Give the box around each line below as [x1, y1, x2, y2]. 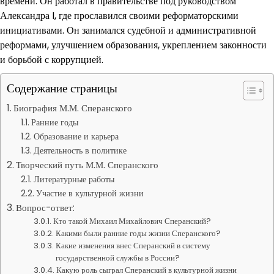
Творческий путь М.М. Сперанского [16, 158, 159, 171]
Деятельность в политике [33, 144, 127, 157]
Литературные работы [33, 173, 114, 185]
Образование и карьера [33, 130, 119, 143]
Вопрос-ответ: [16, 201, 75, 214]
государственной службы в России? [56, 252, 180, 264]
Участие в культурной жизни [35, 187, 144, 199]
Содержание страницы [7, 80, 117, 97]
